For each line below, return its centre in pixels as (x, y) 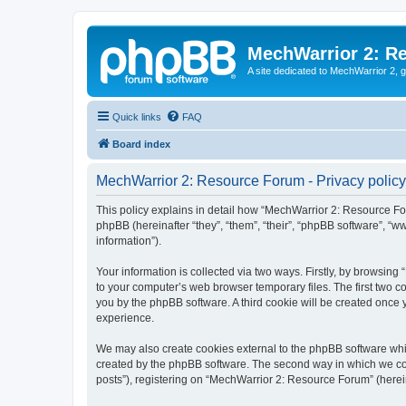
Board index (141, 144)
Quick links (137, 116)
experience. (125, 318)
